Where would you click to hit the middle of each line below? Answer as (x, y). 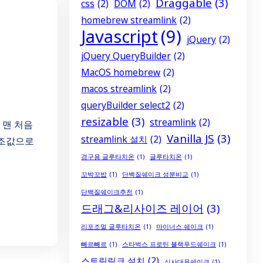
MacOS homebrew (121, 72)
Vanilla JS (190, 138)
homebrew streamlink (129, 20)
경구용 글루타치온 (108, 156)
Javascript (119, 36)
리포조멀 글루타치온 (111, 226)
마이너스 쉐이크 (180, 226)
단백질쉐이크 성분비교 (155, 174)
